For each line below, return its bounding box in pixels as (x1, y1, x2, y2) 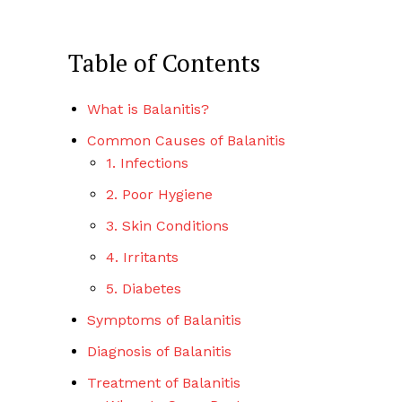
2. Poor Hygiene (106, 186, 213, 204)
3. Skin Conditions (106, 217, 229, 235)
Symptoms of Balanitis (87, 311, 241, 329)
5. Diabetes (106, 280, 181, 298)
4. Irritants (106, 249, 179, 267)
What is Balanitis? (87, 100, 209, 118)
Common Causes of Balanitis (87, 132, 285, 150)
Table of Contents (68, 47, 260, 80)
